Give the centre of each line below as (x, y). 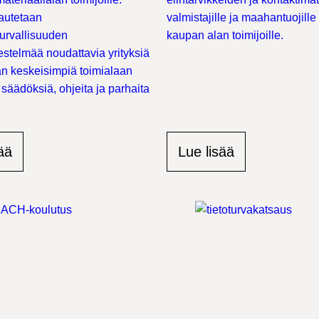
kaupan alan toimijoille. (225, 35)
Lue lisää (206, 152)
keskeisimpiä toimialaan (72, 71)
